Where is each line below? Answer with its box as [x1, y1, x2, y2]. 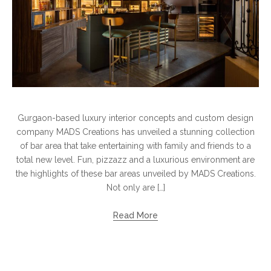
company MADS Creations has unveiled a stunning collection [16, 127, 255, 137]
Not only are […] [106, 183, 165, 193]
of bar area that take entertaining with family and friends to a [20, 141, 251, 151]
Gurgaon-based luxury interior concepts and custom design [18, 113, 253, 123]
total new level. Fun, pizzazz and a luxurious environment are [16, 155, 255, 165]
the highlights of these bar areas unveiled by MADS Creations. [15, 169, 256, 179]
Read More [113, 211, 158, 221]
